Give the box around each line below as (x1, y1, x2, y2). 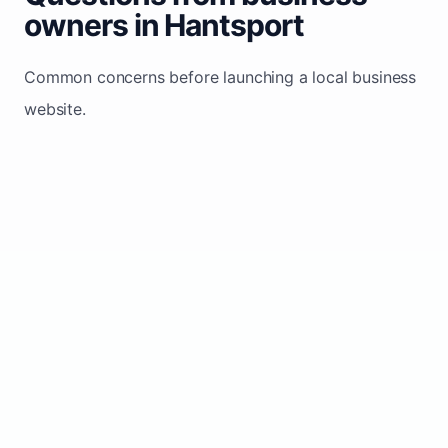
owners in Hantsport (24, 6, 305, 43)
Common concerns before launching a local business (24, 66, 417, 87)
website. (24, 98, 86, 119)
